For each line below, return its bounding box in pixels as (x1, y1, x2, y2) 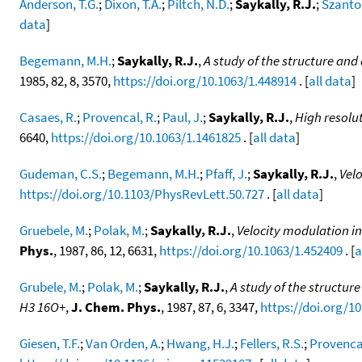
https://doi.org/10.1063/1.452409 (159, 241, 343, 259)
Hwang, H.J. (166, 334, 234, 352)
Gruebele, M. (19, 221, 88, 239)
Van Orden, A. (86, 334, 161, 352)
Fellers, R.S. (240, 334, 304, 352)
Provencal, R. (82, 107, 157, 126)
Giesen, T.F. (19, 334, 80, 352)
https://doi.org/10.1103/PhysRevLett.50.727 (19, 184, 264, 203)
